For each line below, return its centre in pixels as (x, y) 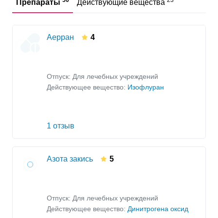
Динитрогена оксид (158, 209)
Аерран (60, 37)
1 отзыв (61, 126)
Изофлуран (146, 87)
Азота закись (70, 159)
